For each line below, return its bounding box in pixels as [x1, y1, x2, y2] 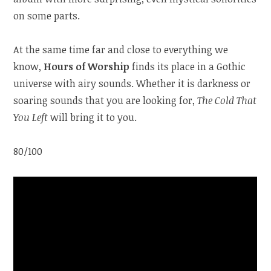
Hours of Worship [44, 59, 132, 73]
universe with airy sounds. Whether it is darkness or [13, 76, 251, 90]
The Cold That [197, 93, 257, 107]
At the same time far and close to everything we [13, 42, 229, 56]
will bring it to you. [48, 110, 137, 124]
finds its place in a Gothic [132, 59, 246, 73]
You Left [13, 110, 48, 124]
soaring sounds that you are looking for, [13, 93, 198, 107]
